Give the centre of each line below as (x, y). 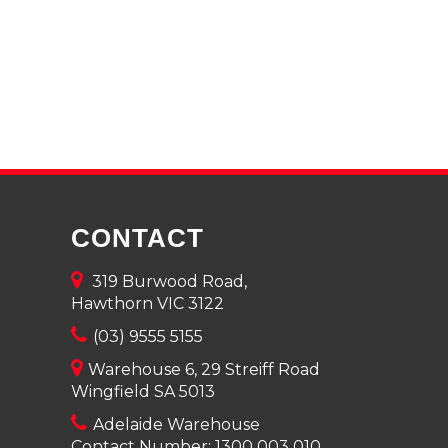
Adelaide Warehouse (174, 424)
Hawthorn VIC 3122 (147, 303)
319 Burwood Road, (165, 281)
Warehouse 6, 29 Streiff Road (202, 369)
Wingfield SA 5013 (143, 391)
